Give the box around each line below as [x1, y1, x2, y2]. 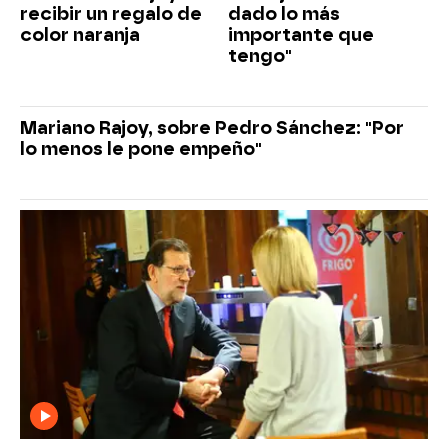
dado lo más [228, 3, 340, 25]
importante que [228, 24, 374, 46]
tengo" [228, 45, 292, 67]
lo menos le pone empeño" [20, 138, 262, 160]
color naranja [20, 24, 140, 46]
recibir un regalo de [20, 3, 202, 25]
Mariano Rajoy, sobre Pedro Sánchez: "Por [20, 117, 404, 139]
